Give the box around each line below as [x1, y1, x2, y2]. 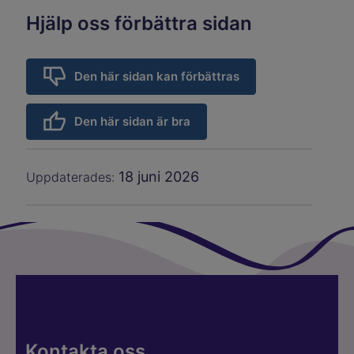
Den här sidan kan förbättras [74, 69, 240, 85]
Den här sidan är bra [74, 114, 191, 130]
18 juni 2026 [119, 168, 200, 186]
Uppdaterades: [26, 169, 119, 186]
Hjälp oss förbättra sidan [26, 12, 253, 36]
